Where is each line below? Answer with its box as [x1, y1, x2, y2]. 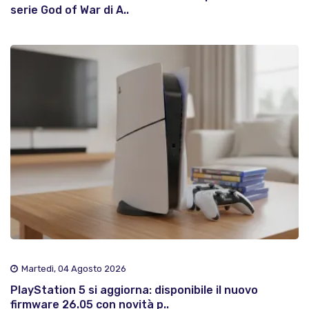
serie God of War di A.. [10, 3, 129, 17]
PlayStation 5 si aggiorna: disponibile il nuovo [10, 283, 258, 297]
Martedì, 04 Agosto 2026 [21, 263, 126, 275]
